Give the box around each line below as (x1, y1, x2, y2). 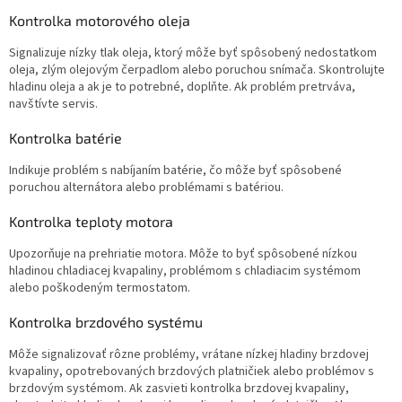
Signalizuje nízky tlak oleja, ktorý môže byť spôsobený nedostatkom (9, 44, 377, 63)
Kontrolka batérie (9, 129, 122, 147)
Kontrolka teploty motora (9, 213, 173, 231)
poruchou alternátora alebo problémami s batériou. (9, 179, 284, 197)
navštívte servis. (9, 95, 98, 114)
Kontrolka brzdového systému (9, 313, 203, 331)
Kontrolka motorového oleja (9, 12, 190, 30)
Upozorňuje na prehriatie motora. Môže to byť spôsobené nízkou (9, 245, 357, 264)
